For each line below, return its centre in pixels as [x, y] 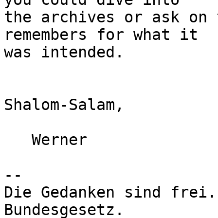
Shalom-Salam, [64, 105]
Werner [18, 140]
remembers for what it [101, 35]
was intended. [64, 52]
